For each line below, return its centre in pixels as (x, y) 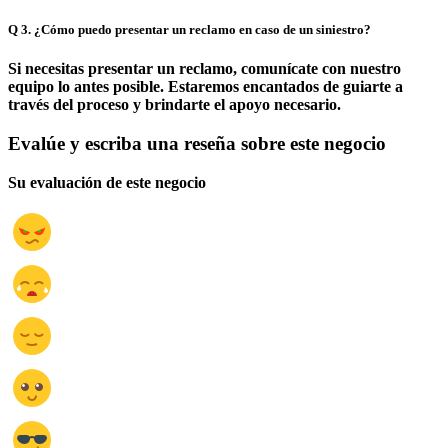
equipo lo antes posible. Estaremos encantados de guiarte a (205, 87)
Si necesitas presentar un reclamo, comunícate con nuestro (204, 69)
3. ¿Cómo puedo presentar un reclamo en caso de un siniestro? (196, 30)
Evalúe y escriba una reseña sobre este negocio (197, 144)
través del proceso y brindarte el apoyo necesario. (174, 105)
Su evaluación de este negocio (107, 182)
